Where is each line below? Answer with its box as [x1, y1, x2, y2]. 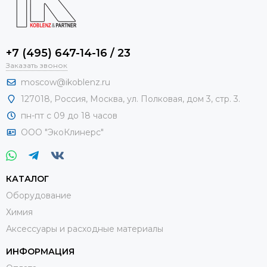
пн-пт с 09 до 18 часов [21, 110, 117, 122]
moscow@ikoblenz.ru [21, 77, 110, 88]
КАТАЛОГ [6, 173, 49, 185]
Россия [54, 94, 86, 105]
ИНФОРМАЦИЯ [6, 246, 74, 257]
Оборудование [6, 190, 72, 201]
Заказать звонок [6, 61, 67, 70]
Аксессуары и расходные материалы [6, 223, 163, 235]
